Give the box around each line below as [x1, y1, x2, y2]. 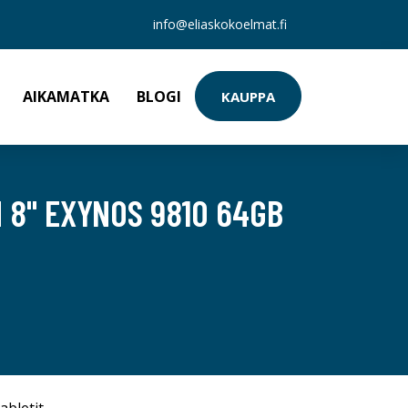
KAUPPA [221, 87, 275, 106]
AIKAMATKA [23, 87, 109, 107]
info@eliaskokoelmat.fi [153, 15, 287, 33]
